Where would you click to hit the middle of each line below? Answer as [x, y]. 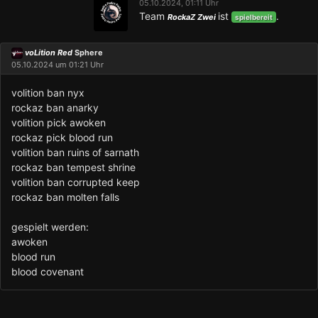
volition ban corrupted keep [76, 182]
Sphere [89, 53]
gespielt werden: [50, 227]
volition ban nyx [48, 93]
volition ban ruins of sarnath [75, 153]
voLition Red [50, 53]
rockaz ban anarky [55, 108]
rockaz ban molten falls [65, 197]
